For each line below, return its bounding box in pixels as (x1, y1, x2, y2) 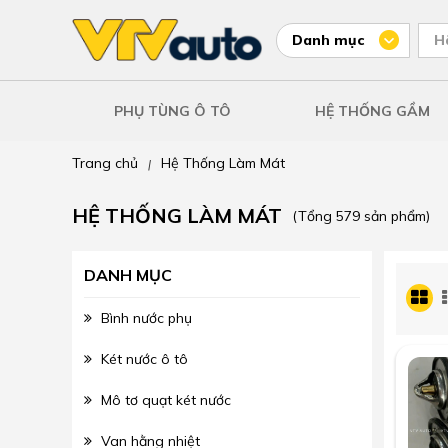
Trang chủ (72, 154, 138, 173)
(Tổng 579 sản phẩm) (292, 206, 430, 225)
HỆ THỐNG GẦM (314, 102, 430, 121)
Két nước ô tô (101, 350, 188, 369)
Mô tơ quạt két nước (101, 391, 231, 410)
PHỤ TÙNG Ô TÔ (113, 102, 231, 121)
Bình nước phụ (101, 309, 192, 328)
